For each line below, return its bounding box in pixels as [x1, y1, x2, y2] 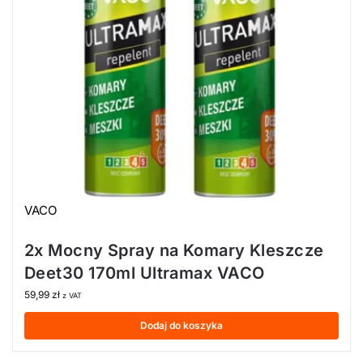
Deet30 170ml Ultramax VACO [24, 263, 265, 283]
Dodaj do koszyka [140, 318, 223, 331]
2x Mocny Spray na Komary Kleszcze [24, 240, 324, 260]
